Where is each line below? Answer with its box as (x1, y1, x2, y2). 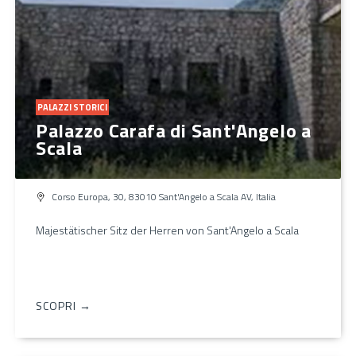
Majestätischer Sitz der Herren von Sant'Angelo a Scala (36, 221, 299, 238)
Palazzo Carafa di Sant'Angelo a (36, 115, 311, 145)
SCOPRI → (36, 296, 91, 314)
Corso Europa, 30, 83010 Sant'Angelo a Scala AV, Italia (52, 188, 276, 204)
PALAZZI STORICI (37, 100, 107, 114)
